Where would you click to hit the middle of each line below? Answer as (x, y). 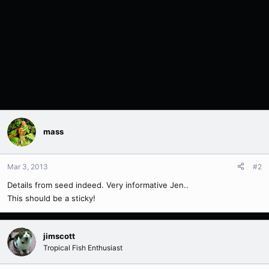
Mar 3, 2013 (28, 166)
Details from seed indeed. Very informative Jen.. (98, 185)
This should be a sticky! (51, 198)
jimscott (59, 236)
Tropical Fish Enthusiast (83, 247)
